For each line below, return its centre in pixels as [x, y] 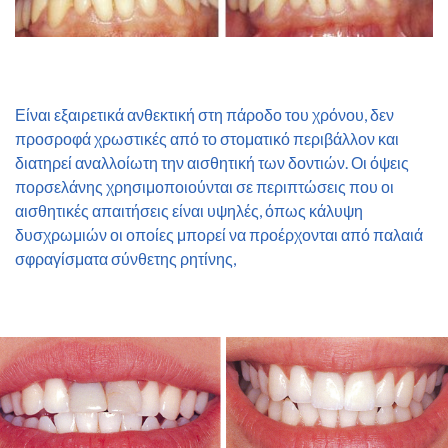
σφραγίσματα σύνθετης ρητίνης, [125, 258]
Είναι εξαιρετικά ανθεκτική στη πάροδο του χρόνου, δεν [204, 114]
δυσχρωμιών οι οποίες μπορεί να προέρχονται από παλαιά [219, 234]
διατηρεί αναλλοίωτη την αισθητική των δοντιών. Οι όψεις [212, 162]
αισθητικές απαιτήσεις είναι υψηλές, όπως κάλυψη [189, 210]
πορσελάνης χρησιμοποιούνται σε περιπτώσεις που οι [204, 186]
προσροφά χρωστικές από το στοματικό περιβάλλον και [207, 138]
